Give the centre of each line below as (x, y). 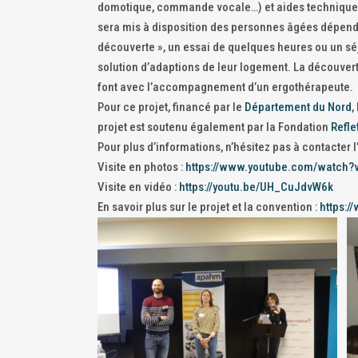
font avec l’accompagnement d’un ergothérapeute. (225, 87)
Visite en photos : (141, 167)
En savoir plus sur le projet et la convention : (209, 207)
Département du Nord (298, 107)
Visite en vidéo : (138, 187)
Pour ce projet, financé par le (171, 107)
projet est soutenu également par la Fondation (214, 127)
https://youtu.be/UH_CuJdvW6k (256, 187)
